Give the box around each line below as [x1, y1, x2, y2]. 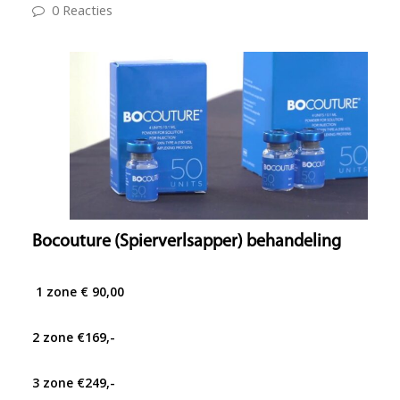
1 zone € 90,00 [31, 283, 124, 301]
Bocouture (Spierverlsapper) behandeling [31, 233, 341, 252]
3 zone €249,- [31, 374, 115, 392]
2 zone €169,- [31, 329, 115, 346]
